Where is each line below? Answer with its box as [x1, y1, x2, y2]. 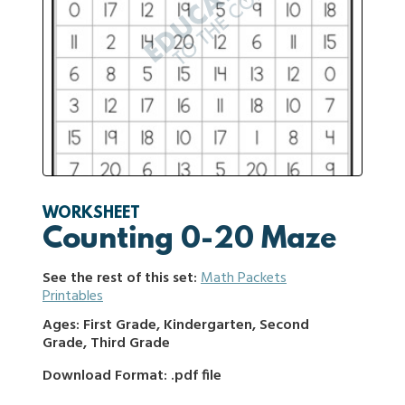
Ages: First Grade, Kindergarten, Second [42, 314, 309, 337]
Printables [42, 285, 103, 308]
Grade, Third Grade [42, 332, 170, 355]
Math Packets [201, 267, 287, 290]
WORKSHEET [42, 205, 140, 223]
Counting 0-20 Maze [42, 223, 336, 258]
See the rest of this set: [42, 267, 201, 290]
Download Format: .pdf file [42, 364, 221, 388]
